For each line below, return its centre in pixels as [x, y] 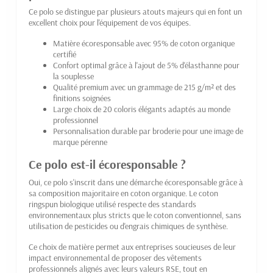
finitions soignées [82, 98]
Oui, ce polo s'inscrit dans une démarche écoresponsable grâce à [136, 182]
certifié [65, 54]
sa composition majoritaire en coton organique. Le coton [123, 193]
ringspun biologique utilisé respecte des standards [112, 204]
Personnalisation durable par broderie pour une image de [148, 131]
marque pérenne [80, 142]
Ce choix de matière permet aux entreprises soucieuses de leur [132, 246]
